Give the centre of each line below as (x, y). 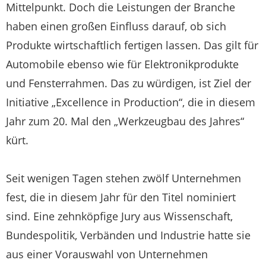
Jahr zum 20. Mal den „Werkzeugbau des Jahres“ (125, 121)
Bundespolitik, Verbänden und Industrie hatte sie (128, 235)
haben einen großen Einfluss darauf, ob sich (116, 26)
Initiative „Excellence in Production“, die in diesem (131, 102)
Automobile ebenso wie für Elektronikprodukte (122, 64)
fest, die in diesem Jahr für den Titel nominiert (121, 197)
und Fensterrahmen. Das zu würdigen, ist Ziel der (129, 83)
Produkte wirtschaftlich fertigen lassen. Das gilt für (132, 45)
